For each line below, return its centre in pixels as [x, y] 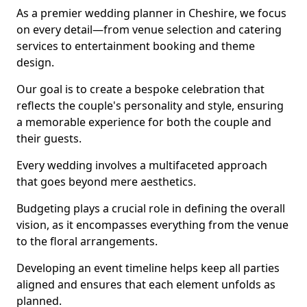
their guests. [49, 138]
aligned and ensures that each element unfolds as [146, 284]
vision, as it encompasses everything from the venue [152, 225]
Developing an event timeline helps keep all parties [148, 268]
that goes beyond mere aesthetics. [106, 182]
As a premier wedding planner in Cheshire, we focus [151, 13]
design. [35, 62]
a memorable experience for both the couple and [144, 122]
